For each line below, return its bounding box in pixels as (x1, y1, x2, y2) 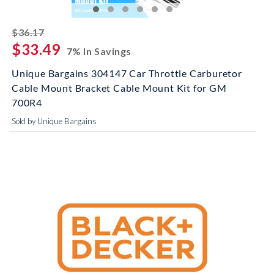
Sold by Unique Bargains (12, 116, 97, 126)
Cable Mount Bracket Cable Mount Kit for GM (12, 82, 227, 94)
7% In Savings (66, 45, 131, 57)
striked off (43, 24, 97, 36)
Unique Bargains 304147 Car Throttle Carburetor (12, 67, 242, 79)
